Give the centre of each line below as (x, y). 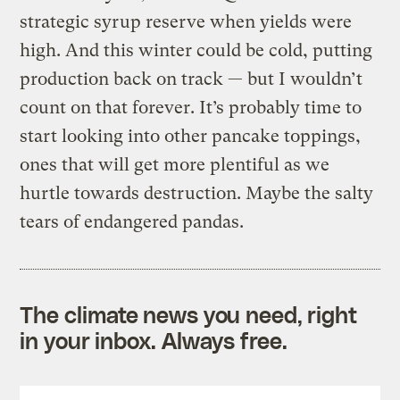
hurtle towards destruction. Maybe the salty (197, 193)
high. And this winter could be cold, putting (196, 50)
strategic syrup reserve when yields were (186, 21)
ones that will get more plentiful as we (175, 164)
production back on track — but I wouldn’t (192, 79)
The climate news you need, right (189, 314)
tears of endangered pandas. (132, 221)
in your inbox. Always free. (154, 340)
